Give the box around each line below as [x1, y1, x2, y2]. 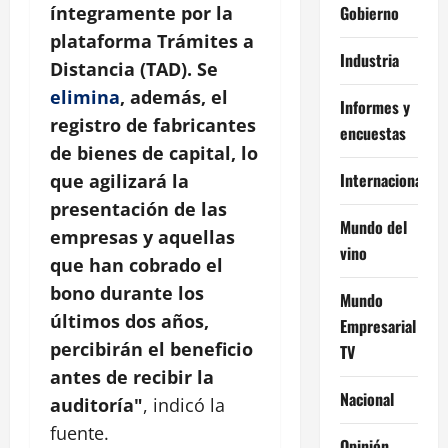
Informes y [339, 94, 410, 119]
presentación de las [50, 196, 227, 221]
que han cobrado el [50, 252, 223, 277]
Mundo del [339, 214, 407, 239]
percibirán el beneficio [50, 336, 253, 361]
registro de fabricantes [50, 112, 256, 137]
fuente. [50, 420, 109, 445]
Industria [339, 47, 399, 72]
